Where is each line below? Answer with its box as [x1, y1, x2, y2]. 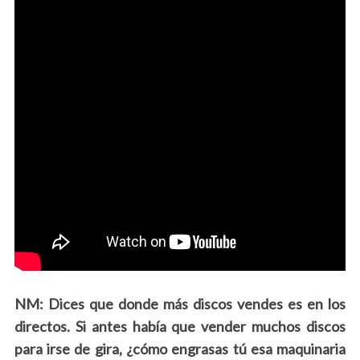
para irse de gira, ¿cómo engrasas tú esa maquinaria [14, 340, 346, 358]
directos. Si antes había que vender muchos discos [14, 317, 346, 335]
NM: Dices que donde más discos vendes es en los [14, 295, 346, 313]
